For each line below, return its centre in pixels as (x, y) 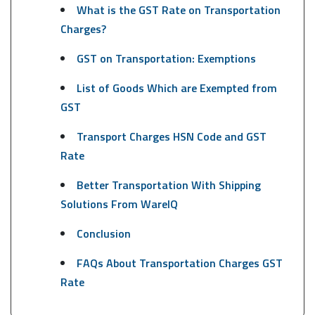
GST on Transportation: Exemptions (167, 58)
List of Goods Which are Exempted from (176, 88)
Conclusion (103, 233)
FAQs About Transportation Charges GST (179, 263)
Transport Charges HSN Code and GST (171, 136)
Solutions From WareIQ (119, 204)
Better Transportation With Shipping (168, 185)
